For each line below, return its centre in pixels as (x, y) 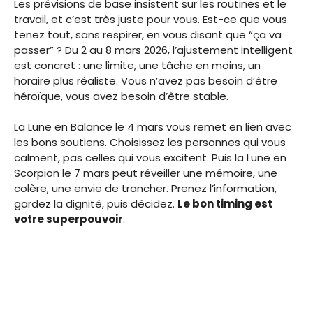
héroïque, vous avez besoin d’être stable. (121, 96)
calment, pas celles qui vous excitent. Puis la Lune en (150, 158)
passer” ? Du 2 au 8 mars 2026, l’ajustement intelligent (153, 50)
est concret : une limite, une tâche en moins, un (137, 65)
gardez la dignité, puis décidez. (96, 204)
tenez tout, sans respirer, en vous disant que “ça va (148, 34)
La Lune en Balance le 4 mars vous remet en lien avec (153, 127)
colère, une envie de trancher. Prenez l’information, (145, 189)
